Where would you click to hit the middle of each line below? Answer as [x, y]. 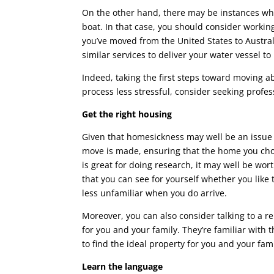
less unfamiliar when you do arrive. [155, 193]
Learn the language [123, 266]
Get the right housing [127, 114]
